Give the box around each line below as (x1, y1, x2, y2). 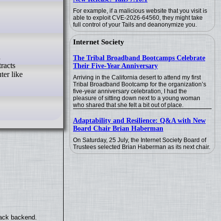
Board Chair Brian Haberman (73, 125, 163, 132)
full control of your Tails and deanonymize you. (73, 21, 197, 28)
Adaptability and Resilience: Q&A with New (73, 117, 206, 124)
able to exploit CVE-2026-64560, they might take (73, 14, 203, 21)
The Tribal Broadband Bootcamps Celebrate (73, 54, 205, 62)
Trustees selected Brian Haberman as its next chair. (73, 144, 210, 150)
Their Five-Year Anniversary (73, 62, 158, 70)
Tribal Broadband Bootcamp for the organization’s (73, 81, 206, 88)
